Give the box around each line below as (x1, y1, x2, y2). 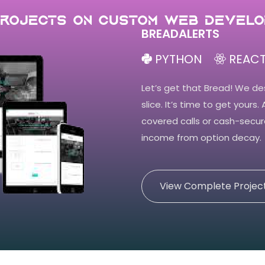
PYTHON (152, 50, 202, 67)
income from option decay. (141, 131, 261, 144)
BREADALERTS (141, 25, 219, 42)
